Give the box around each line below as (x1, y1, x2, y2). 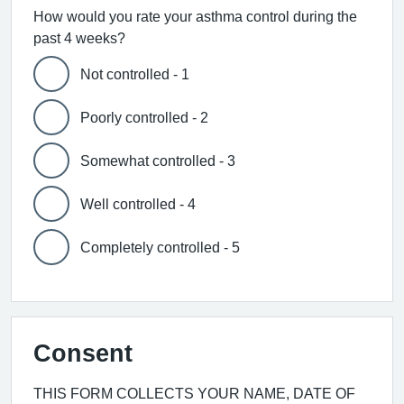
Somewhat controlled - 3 (80, 153, 235, 168)
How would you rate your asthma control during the (33, 9, 357, 23)
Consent (33, 341, 133, 365)
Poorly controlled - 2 (80, 110, 208, 124)
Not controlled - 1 (80, 67, 189, 81)
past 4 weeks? (33, 31, 125, 45)
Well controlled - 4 (80, 197, 196, 211)
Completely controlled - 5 (80, 240, 240, 254)
